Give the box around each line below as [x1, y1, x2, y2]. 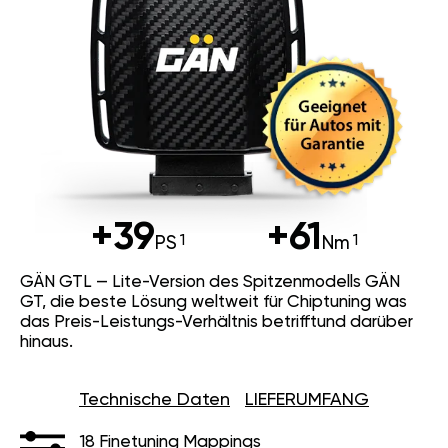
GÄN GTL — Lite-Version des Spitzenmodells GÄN [20, 274, 400, 292]
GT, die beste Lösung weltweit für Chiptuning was [20, 294, 407, 312]
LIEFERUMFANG [245, 391, 369, 410]
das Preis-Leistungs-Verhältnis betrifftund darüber [20, 314, 413, 332]
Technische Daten [79, 391, 230, 410]
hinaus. [20, 334, 73, 352]
